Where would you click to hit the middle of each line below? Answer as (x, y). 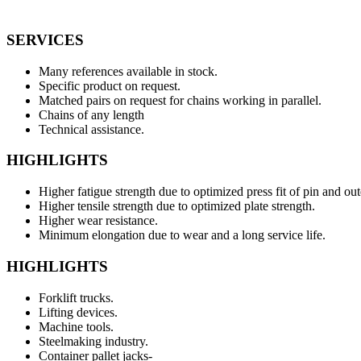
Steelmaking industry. (93, 341)
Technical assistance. (91, 129)
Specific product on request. (110, 85)
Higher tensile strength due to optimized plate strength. (177, 206)
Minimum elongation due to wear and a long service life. (182, 235)
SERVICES (45, 40)
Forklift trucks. (76, 297)
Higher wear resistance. (98, 221)
